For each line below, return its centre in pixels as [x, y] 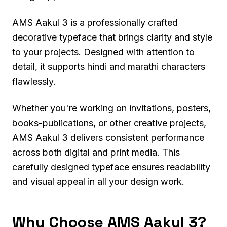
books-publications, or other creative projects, [109, 123]
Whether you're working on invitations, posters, [111, 108]
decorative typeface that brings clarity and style [112, 37]
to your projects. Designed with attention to [103, 52]
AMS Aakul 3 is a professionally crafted [95, 22]
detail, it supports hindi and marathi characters [109, 66]
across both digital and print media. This [96, 152]
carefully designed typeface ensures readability [111, 167]
